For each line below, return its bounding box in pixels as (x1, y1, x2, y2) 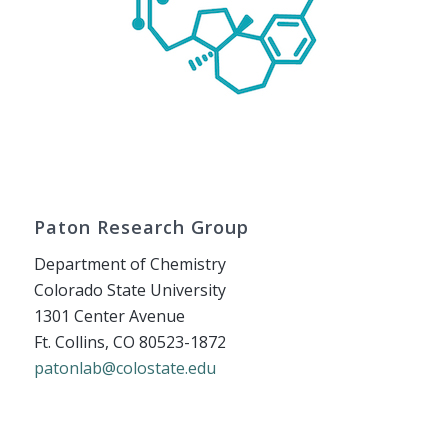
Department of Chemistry (33, 252, 226, 275)
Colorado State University (33, 278, 226, 301)
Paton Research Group (33, 215, 249, 240)
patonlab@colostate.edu (33, 356, 216, 379)
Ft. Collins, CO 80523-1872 (33, 330, 226, 353)
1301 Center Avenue (33, 304, 185, 327)
